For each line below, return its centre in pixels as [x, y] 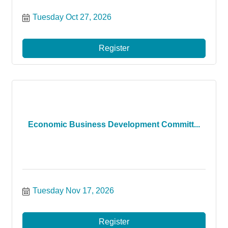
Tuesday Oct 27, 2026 [72, 17]
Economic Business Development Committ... [114, 124]
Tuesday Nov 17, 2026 [73, 191]
